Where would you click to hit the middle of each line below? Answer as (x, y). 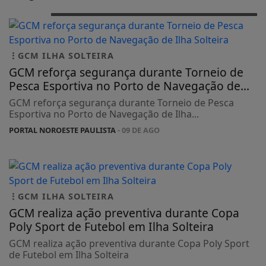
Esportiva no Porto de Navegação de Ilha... (104, 114)
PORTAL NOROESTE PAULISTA (62, 130)
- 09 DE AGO (138, 130)
